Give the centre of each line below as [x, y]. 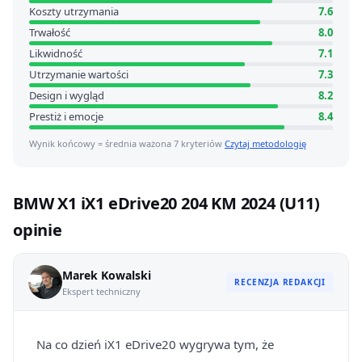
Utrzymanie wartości [79, 74]
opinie [38, 230]
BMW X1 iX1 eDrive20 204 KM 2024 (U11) [166, 203]
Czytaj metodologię [265, 143]
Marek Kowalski [107, 275]
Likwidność [56, 53]
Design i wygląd [67, 95]
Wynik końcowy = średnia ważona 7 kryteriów [127, 143]
